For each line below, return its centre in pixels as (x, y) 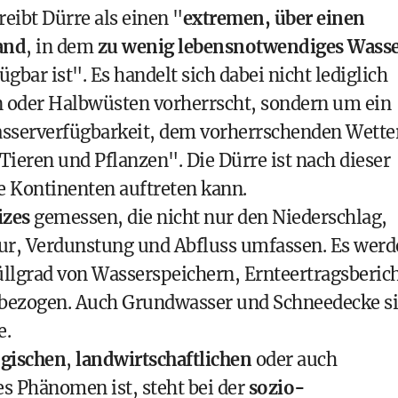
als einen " (136, 18)
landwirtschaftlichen (163, 359)
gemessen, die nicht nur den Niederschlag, (208, 217)
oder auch (294, 359)
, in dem (62, 47)
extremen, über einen (274, 18)
